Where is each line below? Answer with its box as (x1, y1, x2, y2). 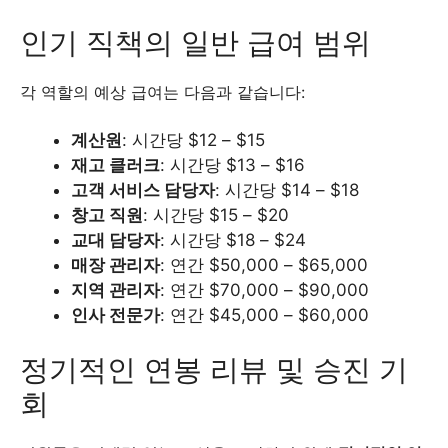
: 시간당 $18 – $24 (160, 229, 306, 250)
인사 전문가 (71, 304, 160, 325)
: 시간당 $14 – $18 (215, 179, 359, 200)
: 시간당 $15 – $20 (143, 204, 289, 225)
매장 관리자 (71, 254, 160, 275)
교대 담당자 (71, 229, 160, 250)
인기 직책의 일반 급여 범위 (20, 24, 371, 60)
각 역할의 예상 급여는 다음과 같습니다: (20, 81, 305, 102)
